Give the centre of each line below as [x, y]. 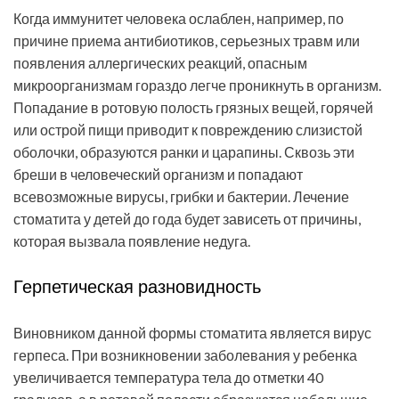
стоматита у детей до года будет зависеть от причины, [187, 219]
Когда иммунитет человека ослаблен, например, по [179, 19]
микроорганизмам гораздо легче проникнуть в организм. [197, 85]
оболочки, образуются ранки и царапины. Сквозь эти [184, 152]
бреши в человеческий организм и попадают [158, 175]
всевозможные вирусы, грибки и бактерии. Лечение [181, 197]
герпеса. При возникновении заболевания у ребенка [185, 355]
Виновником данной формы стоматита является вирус [192, 333]
